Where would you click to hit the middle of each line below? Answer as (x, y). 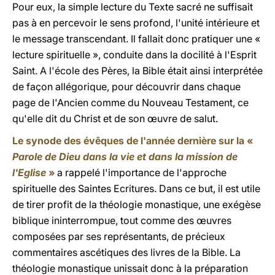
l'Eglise (29, 172)
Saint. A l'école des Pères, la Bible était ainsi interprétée (137, 71)
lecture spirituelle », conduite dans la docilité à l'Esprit (134, 55)
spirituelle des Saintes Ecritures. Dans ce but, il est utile (136, 188)
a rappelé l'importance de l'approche (141, 172)
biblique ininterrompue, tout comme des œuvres (122, 220)
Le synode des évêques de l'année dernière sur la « (133, 141)
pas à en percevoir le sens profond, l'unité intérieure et (136, 23)
